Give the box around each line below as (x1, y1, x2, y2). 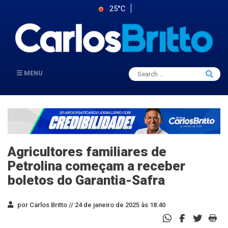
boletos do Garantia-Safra (8, 172, 165, 188)
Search (139, 68, 155, 74)
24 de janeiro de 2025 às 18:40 (73, 201, 165, 209)
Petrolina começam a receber (8, 158, 185, 174)
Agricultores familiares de (8, 144, 166, 159)
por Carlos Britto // (16, 201, 73, 209)
